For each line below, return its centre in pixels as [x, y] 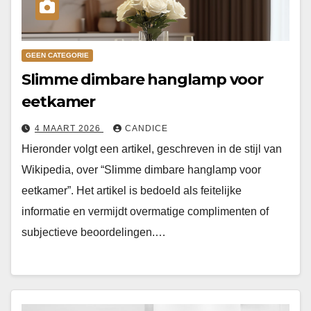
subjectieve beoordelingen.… [94, 233]
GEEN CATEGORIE [57, 56]
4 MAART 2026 [69, 129]
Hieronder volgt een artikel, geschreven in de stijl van [152, 149]
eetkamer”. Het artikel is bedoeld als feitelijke [132, 191]
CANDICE [146, 129]
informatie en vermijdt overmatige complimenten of [145, 212]
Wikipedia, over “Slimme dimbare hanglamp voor [141, 170]
